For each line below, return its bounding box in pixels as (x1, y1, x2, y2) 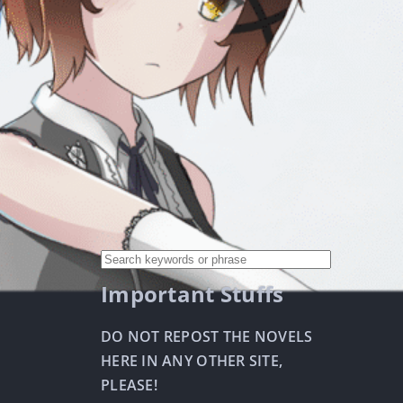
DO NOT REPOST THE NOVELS (101, 327, 313, 346)
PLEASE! (101, 375, 157, 395)
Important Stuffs (101, 279, 284, 309)
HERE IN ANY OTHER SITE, (101, 351, 283, 371)
